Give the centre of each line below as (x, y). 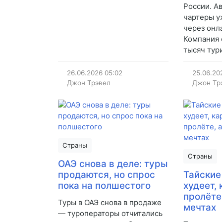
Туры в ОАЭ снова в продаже (110, 203)
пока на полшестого (104, 186)
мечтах (200, 208)
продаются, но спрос (107, 175)
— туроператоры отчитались (110, 214)
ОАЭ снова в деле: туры (113, 164)
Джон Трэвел (88, 83)
